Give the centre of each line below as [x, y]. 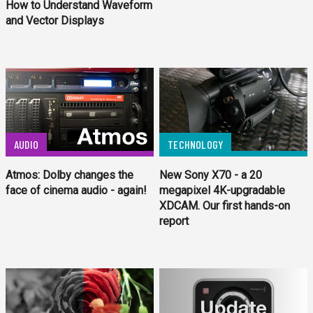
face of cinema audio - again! [76, 191]
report [174, 221]
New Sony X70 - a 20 [211, 175]
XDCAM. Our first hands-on [225, 206]
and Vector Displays [55, 21]
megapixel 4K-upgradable [223, 191]
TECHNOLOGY [196, 145]
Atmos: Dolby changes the [70, 175]
